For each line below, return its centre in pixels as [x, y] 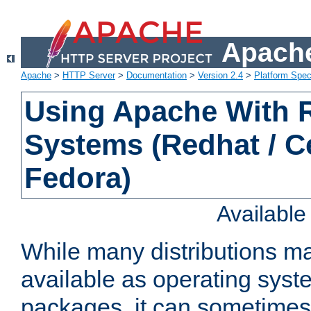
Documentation [157, 76]
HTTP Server [89, 76]
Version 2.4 [220, 76]
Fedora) [78, 178]
